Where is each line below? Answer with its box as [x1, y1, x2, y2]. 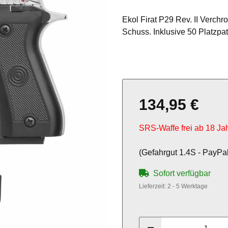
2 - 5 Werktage [167, 183, 208, 190]
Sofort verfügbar [153, 169, 211, 178]
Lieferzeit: [139, 183, 167, 190]
